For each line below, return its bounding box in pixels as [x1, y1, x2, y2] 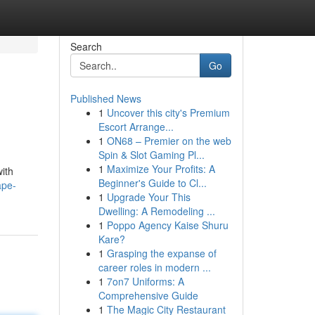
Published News [70, 91, 141, 105]
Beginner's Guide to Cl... [98, 176, 207, 190]
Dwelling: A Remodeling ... [98, 204, 215, 218]
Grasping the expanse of [106, 246, 217, 260]
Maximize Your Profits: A [106, 162, 215, 176]
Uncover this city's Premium [106, 105, 230, 120]
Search [70, 39, 102, 53]
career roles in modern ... [98, 260, 211, 274]
